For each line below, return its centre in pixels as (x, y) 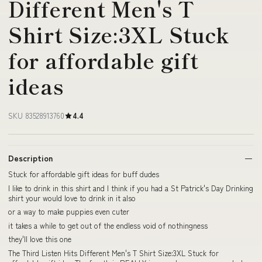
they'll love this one (40, 239)
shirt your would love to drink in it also (72, 198)
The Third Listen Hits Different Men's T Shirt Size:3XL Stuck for (113, 253)
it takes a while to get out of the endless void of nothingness (108, 225)
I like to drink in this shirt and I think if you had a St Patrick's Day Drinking (131, 188)
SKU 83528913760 (36, 116)
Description (30, 158)
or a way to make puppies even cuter (69, 211)
